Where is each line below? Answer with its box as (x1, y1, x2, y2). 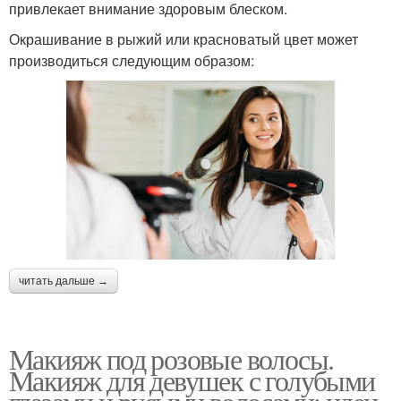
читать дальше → (19, 275, 108, 288)
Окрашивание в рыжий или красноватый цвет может (9, 28, 358, 49)
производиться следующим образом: (9, 49, 254, 71)
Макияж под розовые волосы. (9, 339, 334, 379)
